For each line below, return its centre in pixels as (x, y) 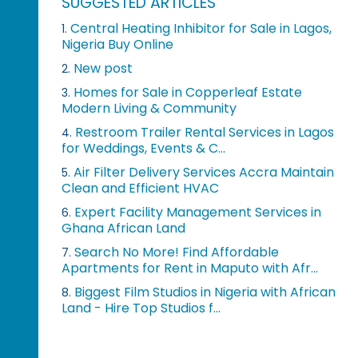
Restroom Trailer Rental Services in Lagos (205, 133)
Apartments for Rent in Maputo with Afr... (190, 268)
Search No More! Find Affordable (177, 253)
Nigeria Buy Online (118, 45)
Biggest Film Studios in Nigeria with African (205, 292)
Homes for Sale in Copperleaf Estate (188, 93)
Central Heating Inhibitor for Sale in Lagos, (201, 29)
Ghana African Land (124, 229)
